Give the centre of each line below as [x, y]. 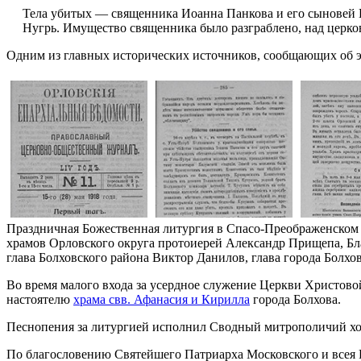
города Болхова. [295, 299]
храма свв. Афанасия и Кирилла [162, 299]
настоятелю [40, 299]
